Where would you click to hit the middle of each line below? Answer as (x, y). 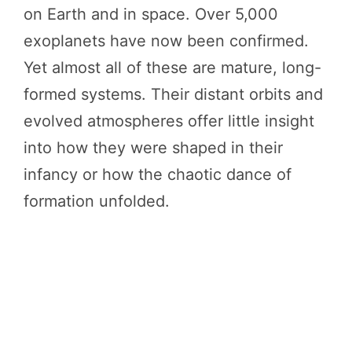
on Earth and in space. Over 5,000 (151, 14)
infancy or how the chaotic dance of (158, 174)
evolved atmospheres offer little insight (169, 121)
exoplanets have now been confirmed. (166, 40)
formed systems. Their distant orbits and (173, 94)
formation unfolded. (97, 201)
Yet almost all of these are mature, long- (172, 67)
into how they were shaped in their (153, 147)
